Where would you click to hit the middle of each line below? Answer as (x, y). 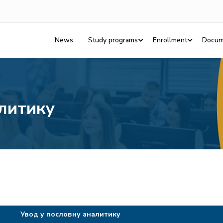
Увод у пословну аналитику (70, 214)
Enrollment (170, 40)
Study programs (113, 40)
